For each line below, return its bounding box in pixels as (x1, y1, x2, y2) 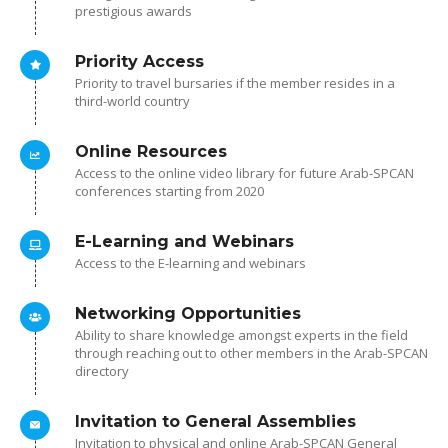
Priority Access (75, 52, 204, 71)
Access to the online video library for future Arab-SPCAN (75, 164, 414, 182)
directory (75, 362, 129, 380)
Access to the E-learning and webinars (75, 254, 306, 272)
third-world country (75, 92, 190, 110)
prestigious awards (75, 2, 192, 20)
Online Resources (75, 142, 227, 161)
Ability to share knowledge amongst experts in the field (75, 326, 408, 344)
